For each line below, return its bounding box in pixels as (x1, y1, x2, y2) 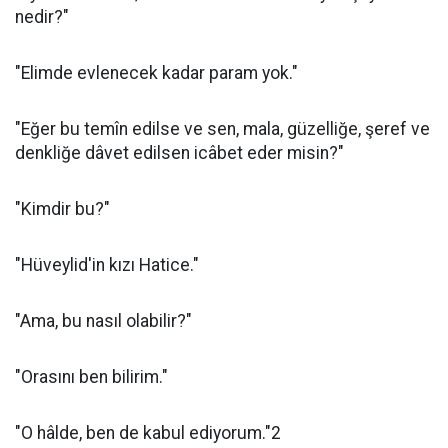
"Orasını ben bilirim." (15, 367, 168, 387)
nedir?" (15, 7, 69, 27)
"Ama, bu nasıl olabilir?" (15, 311, 192, 331)
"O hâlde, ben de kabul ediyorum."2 (15, 423, 281, 443)
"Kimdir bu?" (15, 199, 110, 219)
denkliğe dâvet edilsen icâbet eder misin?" (15, 143, 344, 163)
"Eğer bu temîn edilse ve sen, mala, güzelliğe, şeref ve (15, 119, 430, 139)
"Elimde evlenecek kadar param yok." (15, 63, 298, 83)
